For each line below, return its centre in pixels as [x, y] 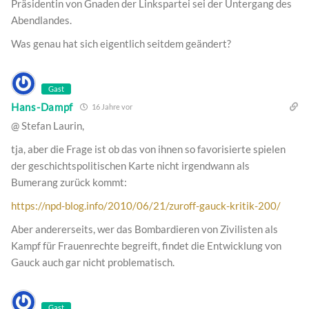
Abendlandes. [41, 20]
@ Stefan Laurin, [48, 126]
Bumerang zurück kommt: [69, 182]
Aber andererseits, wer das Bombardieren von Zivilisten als [144, 229]
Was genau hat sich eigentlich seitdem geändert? [121, 44]
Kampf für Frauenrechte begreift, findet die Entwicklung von [146, 246]
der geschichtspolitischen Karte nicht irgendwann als [130, 166]
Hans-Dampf [42, 107]
